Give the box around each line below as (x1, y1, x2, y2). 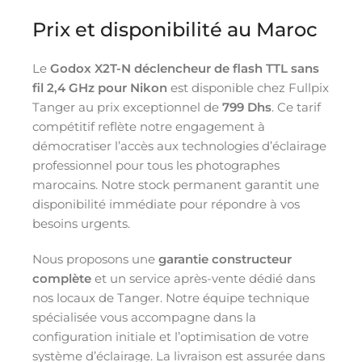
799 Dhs (222, 99, 271, 115)
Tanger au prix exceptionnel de (32, 99, 222, 115)
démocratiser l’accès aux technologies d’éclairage (32, 137, 326, 154)
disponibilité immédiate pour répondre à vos (32, 196, 300, 212)
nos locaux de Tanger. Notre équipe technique (32, 289, 309, 305)
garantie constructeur (158, 250, 292, 267)
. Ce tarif (271, 99, 321, 115)
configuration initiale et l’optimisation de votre (32, 328, 309, 344)
